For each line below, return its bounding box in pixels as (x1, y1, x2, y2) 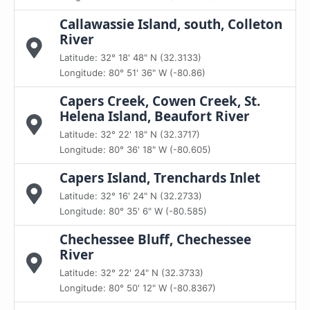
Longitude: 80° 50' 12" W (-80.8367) (60, 282, 216, 293)
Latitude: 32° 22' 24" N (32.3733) (60, 267, 203, 278)
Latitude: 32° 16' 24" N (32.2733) (60, 190, 202, 201)
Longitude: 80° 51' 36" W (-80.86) (60, 67, 206, 78)
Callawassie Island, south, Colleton (60, 15, 282, 33)
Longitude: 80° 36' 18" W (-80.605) (60, 144, 211, 155)
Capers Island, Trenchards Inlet (60, 169, 260, 187)
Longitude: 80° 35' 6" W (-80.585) (60, 206, 207, 217)
